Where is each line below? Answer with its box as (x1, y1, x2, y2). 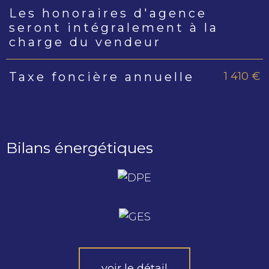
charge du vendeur (8, 34, 162, 49)
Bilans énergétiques (6, 139, 153, 157)
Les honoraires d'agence (8, 5, 207, 20)
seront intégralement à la (8, 20, 219, 35)
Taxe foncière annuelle (8, 70, 195, 85)
